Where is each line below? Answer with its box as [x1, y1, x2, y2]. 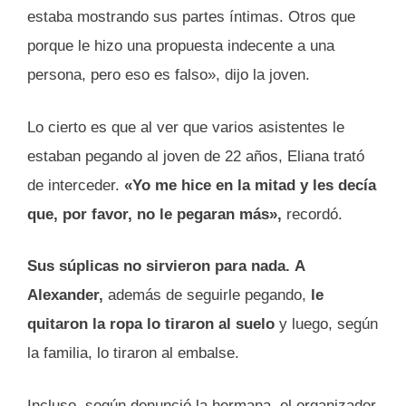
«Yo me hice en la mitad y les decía [124, 176, 376, 194]
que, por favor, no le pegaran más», [27, 205, 286, 223]
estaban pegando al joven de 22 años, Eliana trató [27, 147, 364, 165]
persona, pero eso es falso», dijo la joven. [27, 66, 310, 84]
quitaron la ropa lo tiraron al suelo [27, 315, 279, 333]
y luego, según [279, 315, 378, 333]
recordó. [286, 205, 343, 223]
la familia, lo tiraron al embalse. [27, 344, 239, 362]
